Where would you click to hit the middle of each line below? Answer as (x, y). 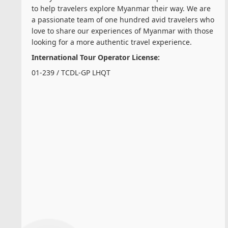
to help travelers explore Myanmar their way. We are (121, 8)
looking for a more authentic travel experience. (112, 42)
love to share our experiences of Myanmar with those (122, 31)
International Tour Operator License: (96, 57)
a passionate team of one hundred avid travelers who (123, 19)
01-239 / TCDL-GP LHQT (71, 72)
